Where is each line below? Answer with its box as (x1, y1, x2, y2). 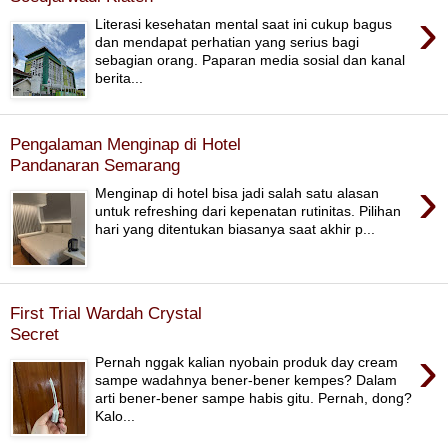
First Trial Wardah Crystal (10, 302, 202, 323)
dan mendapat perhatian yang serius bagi (95, 34, 360, 51)
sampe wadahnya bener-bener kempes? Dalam (95, 372, 398, 389)
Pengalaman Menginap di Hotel (10, 133, 241, 154)
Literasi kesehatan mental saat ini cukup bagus (95, 16, 393, 33)
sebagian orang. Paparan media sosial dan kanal (95, 52, 406, 69)
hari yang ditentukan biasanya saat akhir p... (95, 221, 376, 238)
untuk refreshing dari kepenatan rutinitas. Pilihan (95, 203, 402, 220)
